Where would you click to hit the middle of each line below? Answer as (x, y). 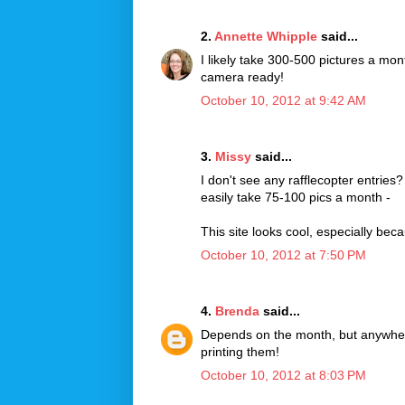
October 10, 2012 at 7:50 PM (283, 254)
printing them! (240, 351)
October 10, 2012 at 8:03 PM (283, 375)
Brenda (237, 311)
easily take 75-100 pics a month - (296, 197)
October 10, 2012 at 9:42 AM (283, 100)
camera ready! (242, 76)
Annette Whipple (266, 36)
